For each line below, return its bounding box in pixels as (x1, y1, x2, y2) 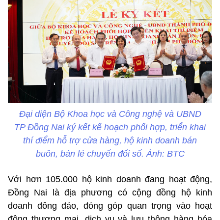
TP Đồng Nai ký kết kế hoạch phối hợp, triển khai (14, 122, 206, 133)
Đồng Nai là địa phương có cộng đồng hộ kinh (8, 188, 212, 198)
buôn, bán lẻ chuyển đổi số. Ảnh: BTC (35, 149, 185, 159)
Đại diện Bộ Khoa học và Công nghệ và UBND (19, 109, 201, 119)
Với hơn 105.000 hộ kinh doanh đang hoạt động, (8, 174, 212, 185)
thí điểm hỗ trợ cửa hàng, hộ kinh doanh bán (23, 136, 197, 146)
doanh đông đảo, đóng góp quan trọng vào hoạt (8, 201, 212, 211)
